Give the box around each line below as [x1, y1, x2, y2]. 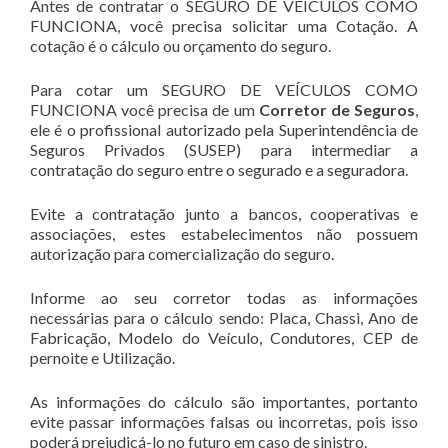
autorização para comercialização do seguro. [30, 244, 334, 264]
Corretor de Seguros [258, 100, 416, 120]
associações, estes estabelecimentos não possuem [30, 224, 418, 244]
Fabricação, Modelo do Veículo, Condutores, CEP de [30, 328, 418, 348]
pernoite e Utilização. [30, 348, 175, 368]
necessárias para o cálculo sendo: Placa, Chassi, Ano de [30, 308, 418, 328]
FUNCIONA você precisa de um [30, 100, 259, 120]
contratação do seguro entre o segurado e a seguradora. [30, 160, 408, 180]
